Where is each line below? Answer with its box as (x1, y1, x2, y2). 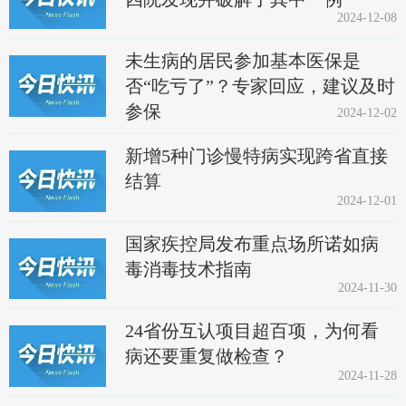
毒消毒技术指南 (125, 258, 253, 279)
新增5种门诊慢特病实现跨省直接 (125, 146, 389, 167)
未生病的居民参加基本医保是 (125, 51, 362, 72)
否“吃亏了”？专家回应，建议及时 (125, 76, 396, 97)
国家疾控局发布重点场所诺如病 (125, 233, 380, 254)
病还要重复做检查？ (125, 346, 289, 367)
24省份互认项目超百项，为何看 (125, 321, 380, 342)
